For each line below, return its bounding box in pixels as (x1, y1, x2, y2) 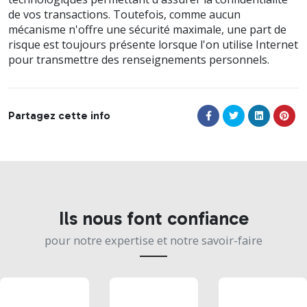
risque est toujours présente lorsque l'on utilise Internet (8, 36, 298, 52)
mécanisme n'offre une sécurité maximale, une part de (8, 21, 286, 37)
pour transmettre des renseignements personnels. (8, 51, 269, 67)
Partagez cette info (8, 108, 110, 122)
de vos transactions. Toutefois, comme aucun (8, 6, 241, 22)
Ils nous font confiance (58, 206, 249, 230)
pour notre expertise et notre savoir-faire (45, 232, 262, 248)
